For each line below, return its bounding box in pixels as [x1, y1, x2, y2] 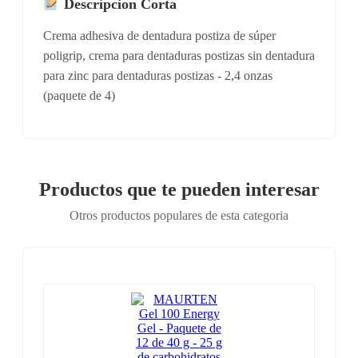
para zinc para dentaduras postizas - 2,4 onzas [43, 69, 272, 83]
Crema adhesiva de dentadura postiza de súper [43, 29, 276, 43]
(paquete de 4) [43, 89, 115, 103]
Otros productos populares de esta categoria [70, 209, 288, 223]
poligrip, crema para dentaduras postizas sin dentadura [43, 49, 315, 63]
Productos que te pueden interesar [38, 179, 320, 201]
